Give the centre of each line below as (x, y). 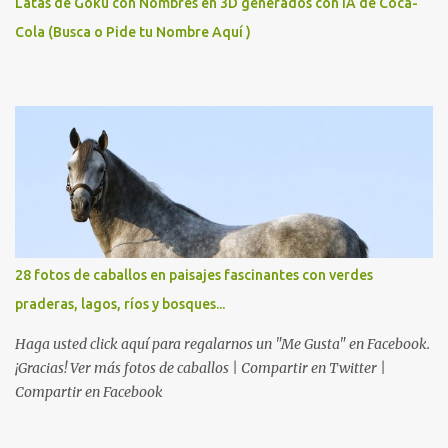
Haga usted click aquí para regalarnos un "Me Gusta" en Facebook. (222, 344)
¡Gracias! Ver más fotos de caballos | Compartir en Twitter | (200, 368)
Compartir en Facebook (89, 392)
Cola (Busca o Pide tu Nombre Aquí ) (133, 32)
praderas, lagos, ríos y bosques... (120, 304)
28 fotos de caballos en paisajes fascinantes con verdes (194, 275)
